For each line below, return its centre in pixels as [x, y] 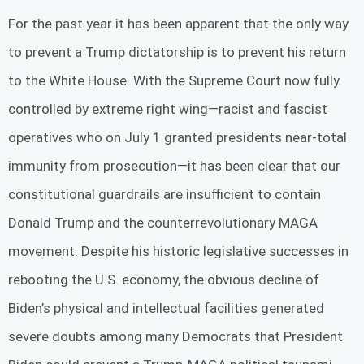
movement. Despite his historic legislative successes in [178, 251]
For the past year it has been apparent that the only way [178, 24]
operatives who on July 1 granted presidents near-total [178, 138]
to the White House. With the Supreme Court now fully [174, 81]
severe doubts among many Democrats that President [175, 337]
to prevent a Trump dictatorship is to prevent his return [177, 52]
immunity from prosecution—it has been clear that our [174, 166]
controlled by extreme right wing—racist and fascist [168, 109]
